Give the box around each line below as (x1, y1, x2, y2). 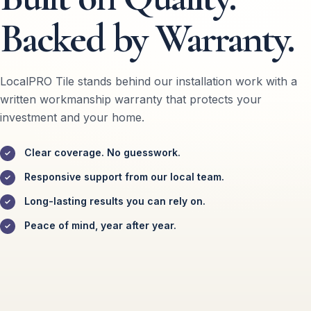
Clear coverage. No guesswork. (24, 146, 180, 158)
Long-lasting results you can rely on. (24, 194, 205, 207)
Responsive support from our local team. (24, 170, 224, 183)
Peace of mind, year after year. (24, 219, 176, 231)
